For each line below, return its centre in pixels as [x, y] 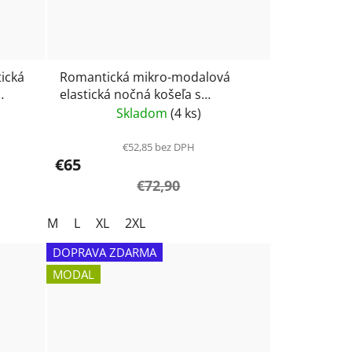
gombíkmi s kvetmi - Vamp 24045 [156, 112]
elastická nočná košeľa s [130, 95]
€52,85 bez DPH [158, 147]
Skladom [143, 114]
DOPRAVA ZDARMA [104, 253]
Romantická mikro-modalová [145, 77]
